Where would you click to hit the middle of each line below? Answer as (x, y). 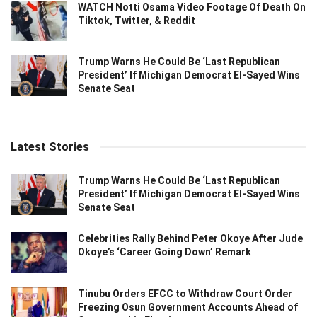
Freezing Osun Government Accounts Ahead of (188, 307)
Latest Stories (50, 147)
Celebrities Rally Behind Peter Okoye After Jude (190, 239)
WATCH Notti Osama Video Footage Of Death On (192, 7)
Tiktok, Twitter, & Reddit (137, 21)
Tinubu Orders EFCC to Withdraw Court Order (185, 293)
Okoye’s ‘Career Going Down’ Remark (165, 252)
